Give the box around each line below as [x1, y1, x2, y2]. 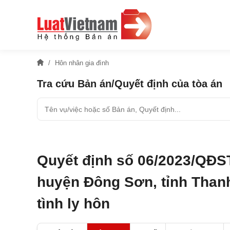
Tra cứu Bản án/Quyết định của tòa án [37, 78, 222, 89]
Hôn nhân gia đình [55, 59, 109, 67]
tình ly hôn [37, 196, 110, 212]
